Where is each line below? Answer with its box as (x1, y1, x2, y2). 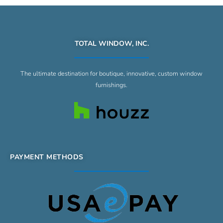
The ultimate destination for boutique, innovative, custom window (20, 69, 203, 78)
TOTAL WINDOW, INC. (74, 38, 149, 48)
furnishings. (96, 80, 127, 90)
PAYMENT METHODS (10, 152, 84, 162)
